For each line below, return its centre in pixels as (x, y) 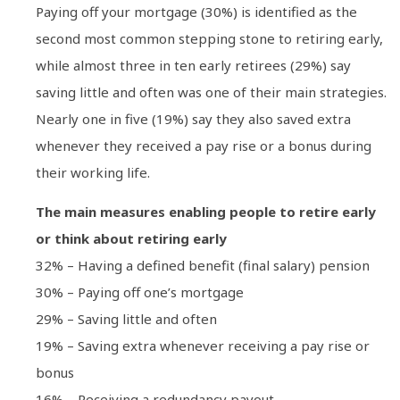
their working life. (93, 172)
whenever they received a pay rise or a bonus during (204, 145)
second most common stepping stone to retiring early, (209, 38)
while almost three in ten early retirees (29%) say (193, 65)
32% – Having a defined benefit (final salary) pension (203, 266)
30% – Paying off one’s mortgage (140, 292)
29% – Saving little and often (126, 319)
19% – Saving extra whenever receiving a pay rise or (203, 346)
